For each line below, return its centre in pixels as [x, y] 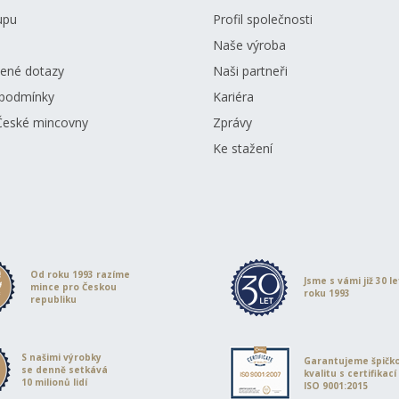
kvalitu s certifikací [350, 373]
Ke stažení [243, 148]
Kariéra [233, 97]
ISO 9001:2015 [336, 385]
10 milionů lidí [54, 382]
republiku [53, 299]
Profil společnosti [263, 19]
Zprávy [232, 122]
